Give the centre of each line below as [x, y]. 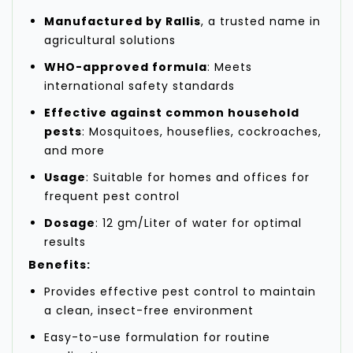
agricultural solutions [110, 41]
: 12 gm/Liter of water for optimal [199, 223]
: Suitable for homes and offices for [198, 178]
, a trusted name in [261, 22]
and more [74, 151]
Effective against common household [172, 113]
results [65, 242]
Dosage [70, 223]
